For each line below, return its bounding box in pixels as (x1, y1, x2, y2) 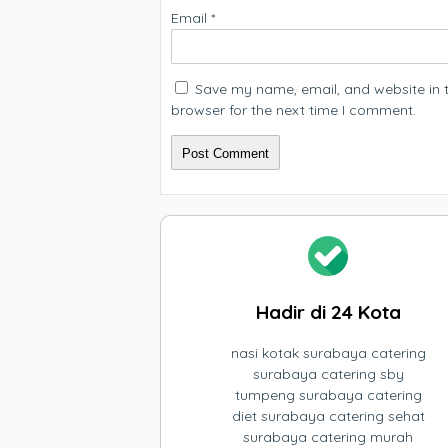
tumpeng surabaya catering (234, 386, 422, 404)
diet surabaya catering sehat (231, 407, 425, 425)
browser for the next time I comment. (171, 101, 416, 119)
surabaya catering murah (243, 428, 414, 446)
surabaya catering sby (252, 365, 404, 383)
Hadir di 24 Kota (255, 300, 401, 324)
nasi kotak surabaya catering (230, 344, 426, 362)
